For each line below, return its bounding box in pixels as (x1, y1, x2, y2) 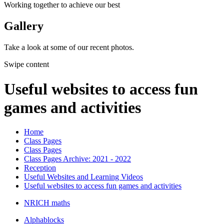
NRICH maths (24, 198, 70, 207)
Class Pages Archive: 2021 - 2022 (24, 154, 131, 163)
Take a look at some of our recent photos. (4, 43, 134, 52)
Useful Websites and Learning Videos (24, 172, 143, 181)
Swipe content (4, 60, 49, 69)
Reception (24, 163, 56, 172)
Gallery (4, 19, 43, 33)
